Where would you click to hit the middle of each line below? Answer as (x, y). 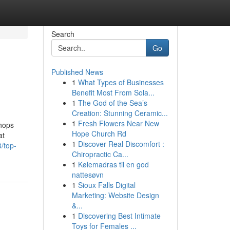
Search (63, 34)
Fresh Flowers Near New (118, 123)
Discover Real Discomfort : (121, 144)
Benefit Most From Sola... (113, 92)
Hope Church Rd (99, 133)
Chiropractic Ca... (100, 154)
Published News (77, 72)
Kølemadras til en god (113, 164)
